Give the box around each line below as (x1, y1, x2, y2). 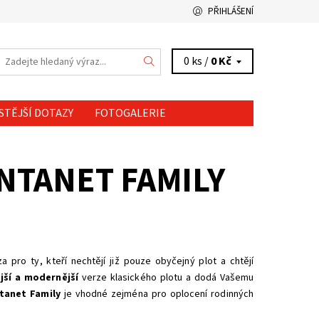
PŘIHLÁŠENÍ (208, 5, 254, 18)
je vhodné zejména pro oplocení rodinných (63, 287, 254, 301)
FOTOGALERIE (94, 105, 166, 121)
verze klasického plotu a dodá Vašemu (81, 271, 254, 285)
